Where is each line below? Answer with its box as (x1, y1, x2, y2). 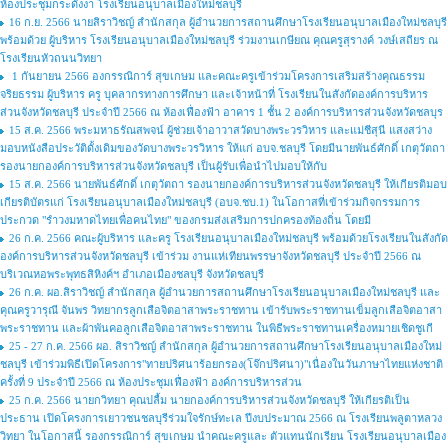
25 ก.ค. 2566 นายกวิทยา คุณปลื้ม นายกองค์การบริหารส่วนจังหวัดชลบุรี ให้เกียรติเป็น (9, 394, 410, 406)
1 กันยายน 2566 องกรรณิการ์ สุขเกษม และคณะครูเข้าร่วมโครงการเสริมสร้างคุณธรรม (9, 70, 425, 82)
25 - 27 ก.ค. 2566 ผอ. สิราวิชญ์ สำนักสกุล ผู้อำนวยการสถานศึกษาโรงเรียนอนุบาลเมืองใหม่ (9, 340, 442, 352)
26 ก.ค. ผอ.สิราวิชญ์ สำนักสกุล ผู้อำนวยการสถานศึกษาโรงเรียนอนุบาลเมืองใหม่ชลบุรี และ (9, 286, 440, 298)
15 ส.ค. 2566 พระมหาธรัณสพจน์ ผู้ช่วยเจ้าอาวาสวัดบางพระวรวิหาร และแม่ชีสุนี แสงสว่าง (9, 124, 432, 136)
